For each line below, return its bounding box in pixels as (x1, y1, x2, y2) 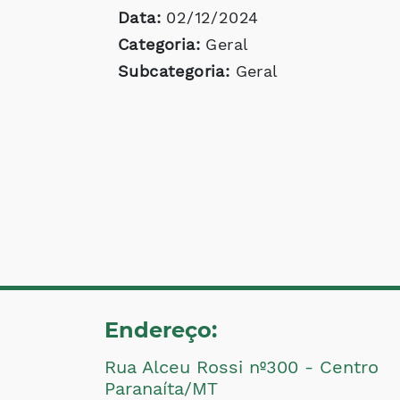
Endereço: (104, 317, 217, 343)
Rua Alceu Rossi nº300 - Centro (104, 356, 379, 378)
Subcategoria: (118, 62, 230, 80)
